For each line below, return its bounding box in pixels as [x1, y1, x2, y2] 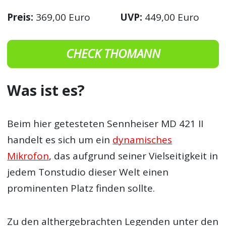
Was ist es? [7, 81, 85, 100]
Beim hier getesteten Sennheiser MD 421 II [7, 117, 204, 131]
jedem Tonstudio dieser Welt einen [7, 165, 169, 179]
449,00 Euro [142, 11, 200, 24]
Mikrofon [7, 149, 49, 163]
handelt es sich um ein [7, 133, 113, 147]
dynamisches [112, 133, 173, 147]
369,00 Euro [33, 11, 91, 24]
